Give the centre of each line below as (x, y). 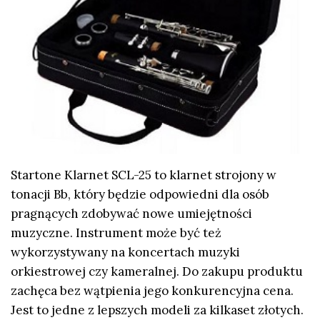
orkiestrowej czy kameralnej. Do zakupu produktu (157, 272)
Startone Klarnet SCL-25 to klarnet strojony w (144, 175)
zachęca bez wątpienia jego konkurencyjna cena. (152, 291)
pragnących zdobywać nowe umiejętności (131, 214)
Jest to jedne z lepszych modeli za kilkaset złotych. (157, 310)
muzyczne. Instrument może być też (116, 233)
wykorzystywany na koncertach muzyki (125, 252)
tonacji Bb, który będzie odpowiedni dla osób (140, 195)
